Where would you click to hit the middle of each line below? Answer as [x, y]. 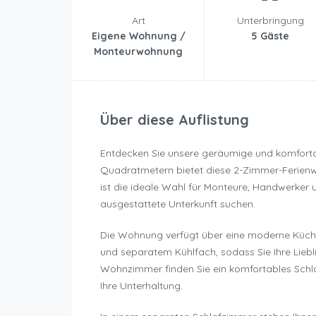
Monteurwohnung [138, 52]
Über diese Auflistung [175, 120]
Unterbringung [270, 21]
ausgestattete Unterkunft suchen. [178, 204]
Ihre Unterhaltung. [141, 286]
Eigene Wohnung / [138, 36]
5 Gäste [270, 36]
